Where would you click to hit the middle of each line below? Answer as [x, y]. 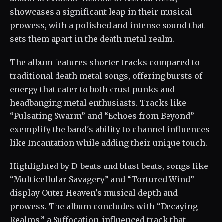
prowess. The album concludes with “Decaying [104, 206]
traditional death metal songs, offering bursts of [106, 76]
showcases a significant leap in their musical [101, 12]
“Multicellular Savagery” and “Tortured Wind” [102, 180]
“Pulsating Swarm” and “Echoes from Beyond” [102, 116]
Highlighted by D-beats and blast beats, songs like [109, 166]
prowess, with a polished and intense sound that [107, 25]
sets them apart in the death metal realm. [92, 38]
